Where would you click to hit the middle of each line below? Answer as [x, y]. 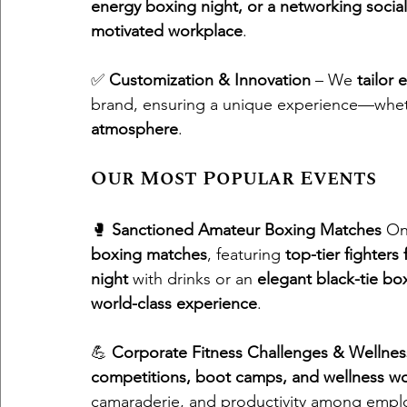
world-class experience [174, 303]
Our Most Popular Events [233, 179]
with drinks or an [193, 279]
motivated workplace [167, 31]
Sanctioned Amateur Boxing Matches [247, 230]
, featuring [246, 254]
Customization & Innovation [210, 80]
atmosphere [134, 129]
